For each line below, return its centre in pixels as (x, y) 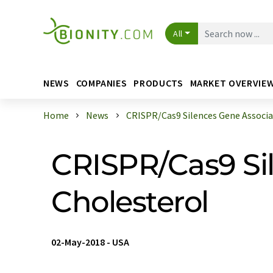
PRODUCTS (158, 83)
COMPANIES (101, 83)
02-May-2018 (78, 242)
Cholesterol (130, 202)
